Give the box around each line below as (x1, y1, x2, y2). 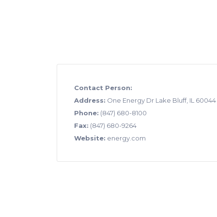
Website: (74, 134, 106, 142)
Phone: (74, 109, 99, 117)
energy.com (106, 134, 146, 142)
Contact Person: (74, 84, 132, 92)
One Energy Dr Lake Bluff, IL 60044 (106, 96, 216, 104)
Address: (74, 96, 106, 104)
